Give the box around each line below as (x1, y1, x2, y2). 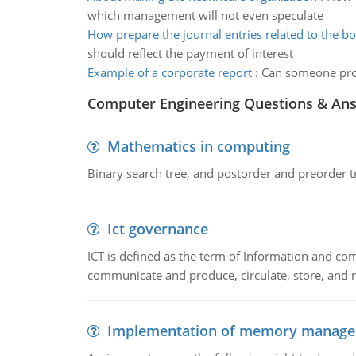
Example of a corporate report (87, 64, 252, 80)
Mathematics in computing (106, 137, 290, 156)
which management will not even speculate (87, 7, 323, 23)
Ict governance (106, 219, 208, 238)
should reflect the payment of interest (87, 45, 293, 61)
